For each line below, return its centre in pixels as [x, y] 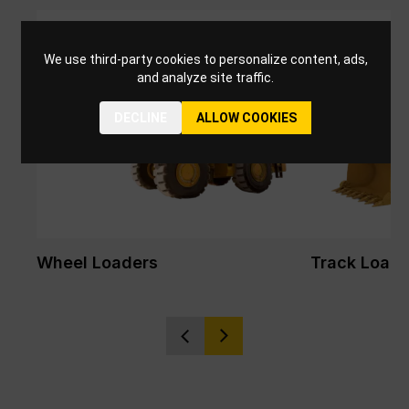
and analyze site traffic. [206, 78]
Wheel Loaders [97, 262]
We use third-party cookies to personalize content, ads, [205, 59]
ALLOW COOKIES [247, 118]
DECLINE [141, 118]
